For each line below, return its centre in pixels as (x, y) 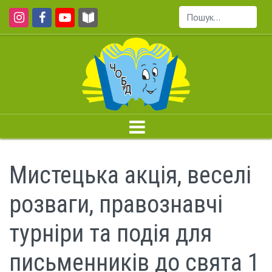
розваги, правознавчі (116, 204)
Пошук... (196, 24)
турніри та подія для (110, 233)
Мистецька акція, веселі (130, 175)
